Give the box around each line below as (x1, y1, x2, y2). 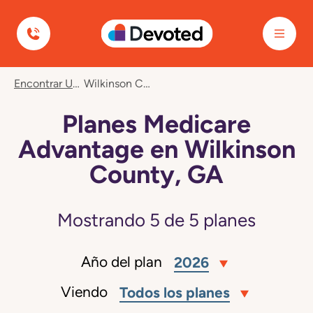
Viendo (60, 284, 108, 300)
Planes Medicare (62, 109, 251, 138)
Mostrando (57, 210, 150, 231)
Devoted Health (99, 12, 133, 25)
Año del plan (81, 254, 162, 270)
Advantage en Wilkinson (17, 134, 296, 163)
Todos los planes (119, 284, 230, 301)
